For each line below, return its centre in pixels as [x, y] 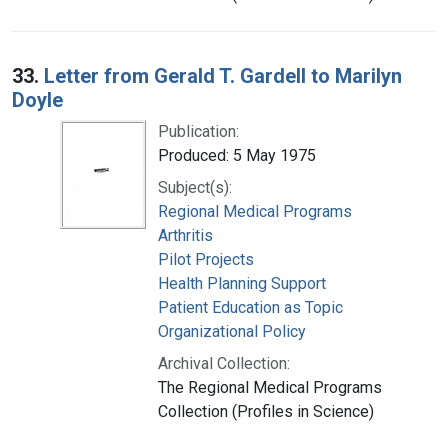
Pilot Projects [206, 259]
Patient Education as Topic [250, 307]
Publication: [198, 131]
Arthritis [185, 235]
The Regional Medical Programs [270, 387]
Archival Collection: [224, 363]
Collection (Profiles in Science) [266, 411]
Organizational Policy [232, 331]
